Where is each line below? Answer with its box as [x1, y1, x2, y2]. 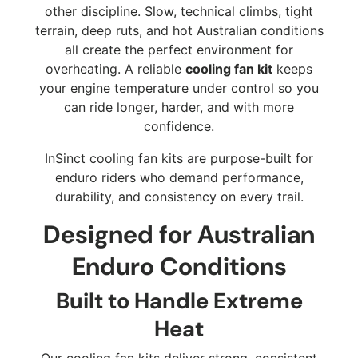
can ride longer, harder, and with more [64, 99, 294, 116]
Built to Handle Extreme [55, 287, 303, 316]
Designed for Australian [43, 218, 315, 252]
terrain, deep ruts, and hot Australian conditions [34, 22, 324, 39]
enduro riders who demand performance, [54, 169, 304, 186]
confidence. [144, 118, 214, 135]
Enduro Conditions [71, 250, 287, 284]
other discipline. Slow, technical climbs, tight [45, 3, 313, 20]
